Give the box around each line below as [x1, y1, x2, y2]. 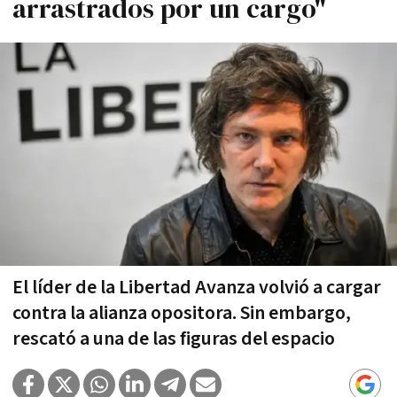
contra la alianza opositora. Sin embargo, [12, 300, 351, 326]
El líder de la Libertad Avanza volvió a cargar [12, 274, 381, 300]
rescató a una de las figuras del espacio [12, 325, 335, 352]
